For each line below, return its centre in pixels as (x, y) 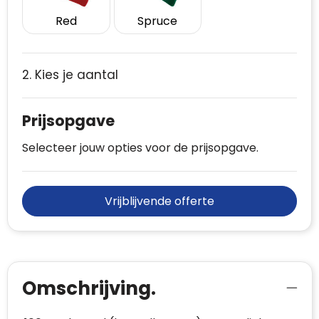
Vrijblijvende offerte (159, 202)
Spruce (158, 21)
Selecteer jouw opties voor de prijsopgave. (140, 148)
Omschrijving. (89, 289)
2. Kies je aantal (70, 75)
